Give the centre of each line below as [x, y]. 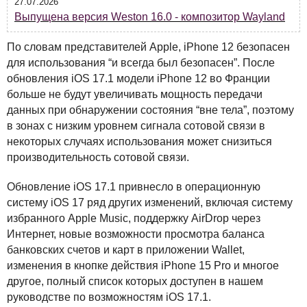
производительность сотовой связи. [98, 157]
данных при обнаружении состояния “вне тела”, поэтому [150, 110]
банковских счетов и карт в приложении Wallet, [126, 249]
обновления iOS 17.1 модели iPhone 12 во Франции [138, 78]
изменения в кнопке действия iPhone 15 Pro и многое [143, 265]
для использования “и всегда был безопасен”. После [141, 62]
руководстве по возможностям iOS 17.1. [109, 297]
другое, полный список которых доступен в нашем [135, 281]
